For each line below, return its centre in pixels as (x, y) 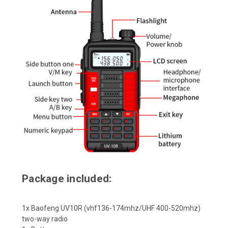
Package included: (67, 178)
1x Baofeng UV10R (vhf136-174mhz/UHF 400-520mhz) (111, 208)
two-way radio (45, 219)
